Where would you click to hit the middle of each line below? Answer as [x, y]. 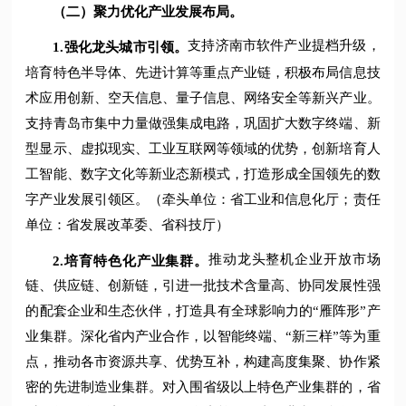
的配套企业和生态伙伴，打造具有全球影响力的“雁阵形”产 [203, 311]
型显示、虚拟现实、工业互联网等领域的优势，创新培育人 [203, 148]
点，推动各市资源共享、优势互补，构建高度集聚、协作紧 [203, 362]
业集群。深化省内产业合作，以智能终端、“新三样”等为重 [203, 337]
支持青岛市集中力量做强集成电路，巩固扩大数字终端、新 [203, 123]
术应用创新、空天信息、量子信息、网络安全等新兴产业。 [203, 97]
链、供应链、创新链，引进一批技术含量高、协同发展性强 [203, 286]
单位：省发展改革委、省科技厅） [128, 224]
